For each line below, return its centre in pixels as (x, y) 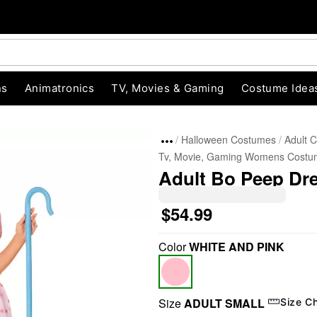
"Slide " (119, 263)
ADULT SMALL (224, 303)
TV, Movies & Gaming (168, 88)
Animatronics (59, 88)
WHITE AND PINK (237, 247)
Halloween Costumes (229, 139)
